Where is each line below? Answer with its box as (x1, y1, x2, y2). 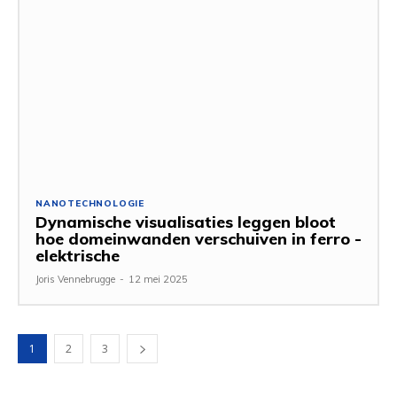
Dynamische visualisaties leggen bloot (35, 211, 336, 232)
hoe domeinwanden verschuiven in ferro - (35, 228, 362, 249)
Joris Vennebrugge (35, 272, 115, 285)
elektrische (35, 245, 120, 266)
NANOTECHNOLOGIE (35, 197, 144, 209)
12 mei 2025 (128, 272, 188, 285)
